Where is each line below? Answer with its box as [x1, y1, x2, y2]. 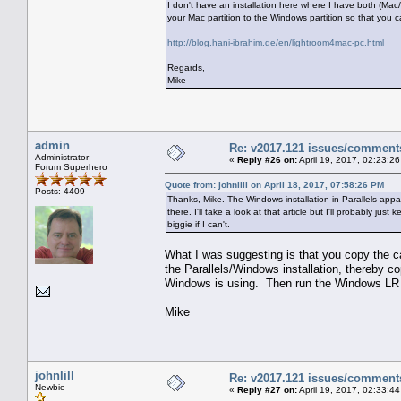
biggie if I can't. [167, 218, 230, 229]
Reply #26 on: [237, 154, 297, 165]
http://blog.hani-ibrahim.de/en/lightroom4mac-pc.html [167, 37, 384, 47]
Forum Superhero [35, 161, 107, 172]
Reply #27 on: [237, 384, 297, 395]
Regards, [167, 62, 205, 73]
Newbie [35, 381, 65, 392]
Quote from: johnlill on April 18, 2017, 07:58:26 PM [165, 179, 384, 190]
